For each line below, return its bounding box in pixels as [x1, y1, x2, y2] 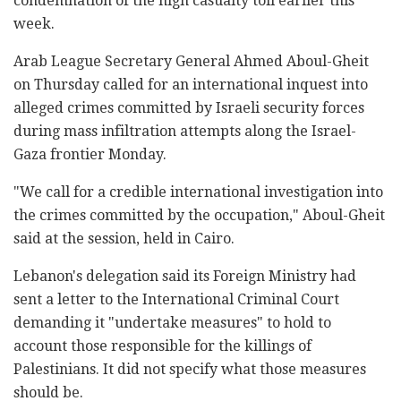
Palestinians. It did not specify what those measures [13, 361, 366, 379]
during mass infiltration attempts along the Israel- [13, 123, 356, 141]
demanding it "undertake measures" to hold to [13, 314, 331, 332]
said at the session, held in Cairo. [13, 230, 235, 248]
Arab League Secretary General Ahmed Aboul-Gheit [13, 53, 369, 71]
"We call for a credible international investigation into [13, 183, 383, 201]
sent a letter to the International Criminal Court [13, 291, 339, 309]
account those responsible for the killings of [13, 337, 311, 355]
